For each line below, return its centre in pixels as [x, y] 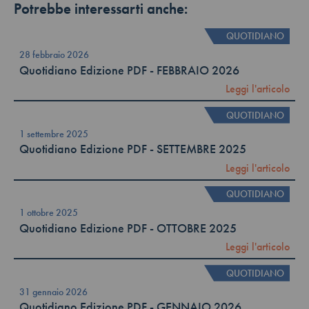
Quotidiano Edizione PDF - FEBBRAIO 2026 [129, 70]
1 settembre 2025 [54, 133]
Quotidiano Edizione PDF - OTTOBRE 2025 [128, 228]
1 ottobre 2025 [49, 213]
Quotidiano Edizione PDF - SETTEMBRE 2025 [133, 149]
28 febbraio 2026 [54, 55]
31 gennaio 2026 [53, 291]
